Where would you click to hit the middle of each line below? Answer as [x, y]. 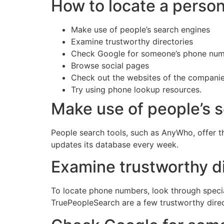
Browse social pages [110, 65]
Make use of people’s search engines [140, 29]
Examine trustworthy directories [132, 41]
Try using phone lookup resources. [136, 89]
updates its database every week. [115, 144]
